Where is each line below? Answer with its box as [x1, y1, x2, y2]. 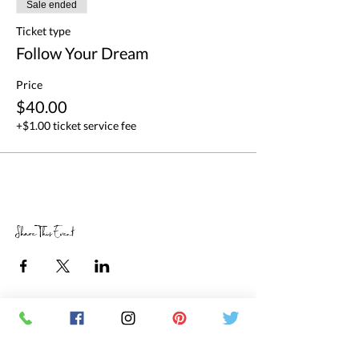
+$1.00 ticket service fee [16, 119, 136, 132]
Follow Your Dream [16, 43, 148, 63]
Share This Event [16, 222, 74, 246]
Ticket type [16, 24, 71, 38]
